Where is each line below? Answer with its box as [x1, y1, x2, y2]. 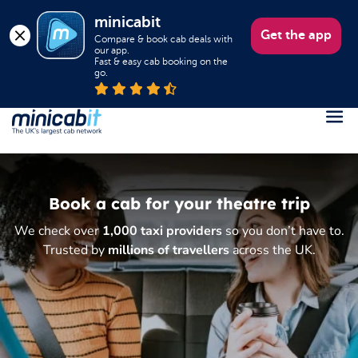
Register [12, 154, 62, 170]
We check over [14, 222, 102, 240]
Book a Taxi [12, 271, 82, 287]
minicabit [94, 13, 161, 31]
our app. [94, 45, 130, 57]
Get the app [260, 28, 332, 43]
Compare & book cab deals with [94, 34, 233, 46]
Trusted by [42, 241, 108, 259]
